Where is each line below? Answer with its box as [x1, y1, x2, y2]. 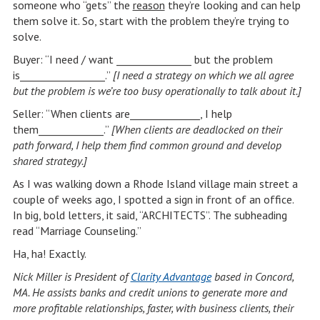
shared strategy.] [12, 154, 87, 168]
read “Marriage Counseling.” [12, 224, 141, 238]
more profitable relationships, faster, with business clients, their [12, 301, 294, 315]
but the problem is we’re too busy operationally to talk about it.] [12, 84, 301, 98]
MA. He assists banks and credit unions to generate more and [12, 285, 287, 299]
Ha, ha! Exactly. [12, 246, 86, 261]
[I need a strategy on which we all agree [112, 68, 294, 82]
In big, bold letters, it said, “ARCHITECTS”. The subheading [12, 208, 287, 222]
